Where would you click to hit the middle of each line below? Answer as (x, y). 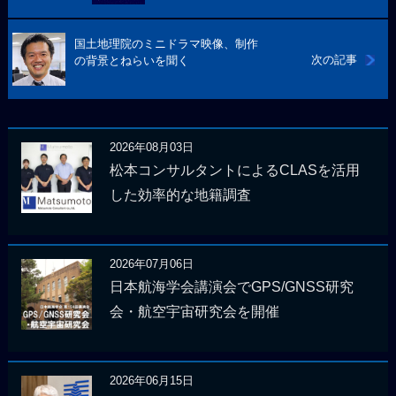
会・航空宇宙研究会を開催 (194, 312)
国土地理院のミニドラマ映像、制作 (166, 43)
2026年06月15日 (151, 381)
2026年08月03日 (151, 147)
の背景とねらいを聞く (131, 60)
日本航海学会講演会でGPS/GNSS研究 (231, 287)
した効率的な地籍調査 (180, 195)
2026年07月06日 (151, 263)
